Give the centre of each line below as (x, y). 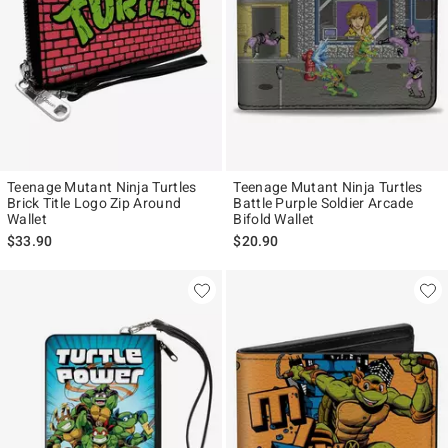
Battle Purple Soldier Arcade (323, 203)
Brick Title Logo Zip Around (94, 203)
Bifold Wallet (274, 219)
